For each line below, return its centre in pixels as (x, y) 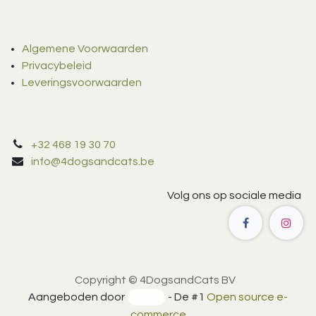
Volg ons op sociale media (234, 196)
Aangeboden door (78, 297)
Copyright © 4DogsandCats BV (155, 280)
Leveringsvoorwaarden (82, 83)
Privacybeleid (57, 66)
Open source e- (247, 297)
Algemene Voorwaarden (85, 49)
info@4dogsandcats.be (92, 162)
